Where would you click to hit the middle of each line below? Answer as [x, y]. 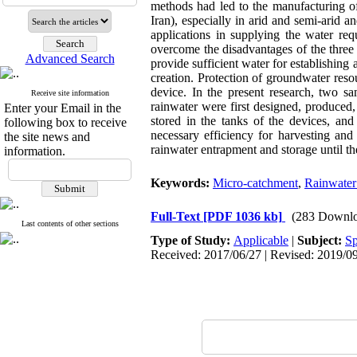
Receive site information [70, 93]
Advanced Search [70, 59]
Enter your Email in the [63, 108]
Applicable [261, 240]
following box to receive [65, 122]
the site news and [47, 137]
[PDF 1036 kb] [243, 216]
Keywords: [182, 183]
